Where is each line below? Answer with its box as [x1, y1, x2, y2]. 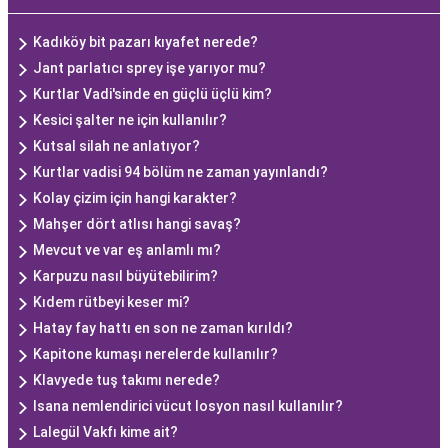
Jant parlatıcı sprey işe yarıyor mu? [33, 60, 266, 76]
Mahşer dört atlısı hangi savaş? [33, 216, 241, 232]
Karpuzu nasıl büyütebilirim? [33, 268, 218, 284]
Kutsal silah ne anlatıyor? [33, 138, 200, 154]
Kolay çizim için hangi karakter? [33, 190, 237, 206]
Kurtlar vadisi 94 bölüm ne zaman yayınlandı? [33, 164, 328, 180]
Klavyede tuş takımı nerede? [33, 372, 220, 388]
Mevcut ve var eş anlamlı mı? [33, 242, 221, 258]
